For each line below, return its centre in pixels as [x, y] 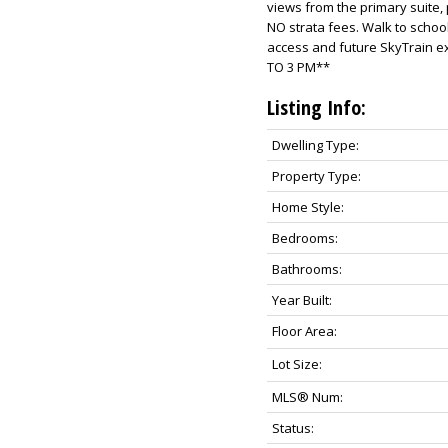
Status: [292, 427]
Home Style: [307, 206]
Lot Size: [296, 363]
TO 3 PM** [298, 66]
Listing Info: [316, 107]
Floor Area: [304, 330]
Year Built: [301, 299]
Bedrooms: [304, 237]
